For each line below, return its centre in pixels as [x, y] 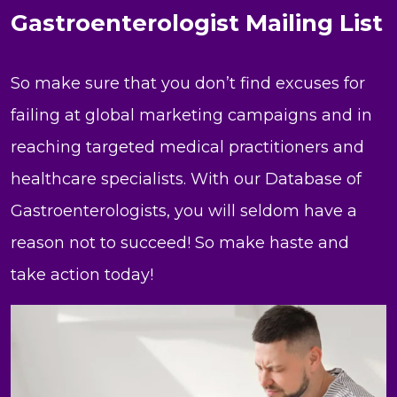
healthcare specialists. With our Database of [186, 179]
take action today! [82, 275]
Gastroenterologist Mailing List [197, 23]
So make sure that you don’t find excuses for [188, 84]
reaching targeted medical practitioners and [187, 148]
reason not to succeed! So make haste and [180, 243]
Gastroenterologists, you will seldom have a [184, 211]
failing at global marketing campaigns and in [191, 116]
